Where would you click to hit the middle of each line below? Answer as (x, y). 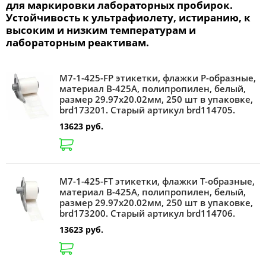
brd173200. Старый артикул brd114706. (147, 213)
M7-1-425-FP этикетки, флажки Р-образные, (158, 77)
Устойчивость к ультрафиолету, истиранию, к (128, 17)
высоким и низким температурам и (101, 30)
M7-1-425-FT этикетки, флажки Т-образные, (157, 181)
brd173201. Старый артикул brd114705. (147, 110)
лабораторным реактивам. (77, 42)
